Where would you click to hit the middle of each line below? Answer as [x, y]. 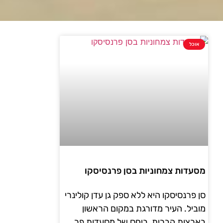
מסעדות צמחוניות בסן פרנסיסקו [145, 171]
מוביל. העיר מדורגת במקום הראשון [144, 209]
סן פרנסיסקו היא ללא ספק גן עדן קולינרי [135, 195]
